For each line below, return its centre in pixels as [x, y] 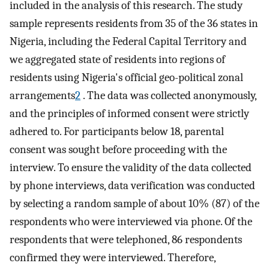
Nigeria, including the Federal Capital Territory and [128, 41]
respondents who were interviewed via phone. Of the [131, 221]
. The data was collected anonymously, [168, 95]
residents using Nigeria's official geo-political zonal [126, 77]
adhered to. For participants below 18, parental [117, 131]
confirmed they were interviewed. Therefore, [113, 257]
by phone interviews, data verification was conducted [132, 185]
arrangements [42, 95]
